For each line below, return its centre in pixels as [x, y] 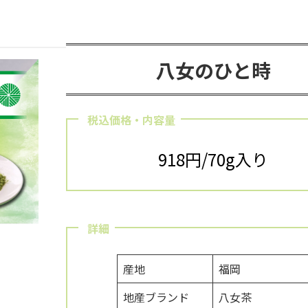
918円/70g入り [213, 159]
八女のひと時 [213, 70]
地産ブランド [156, 297]
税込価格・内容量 [132, 120]
